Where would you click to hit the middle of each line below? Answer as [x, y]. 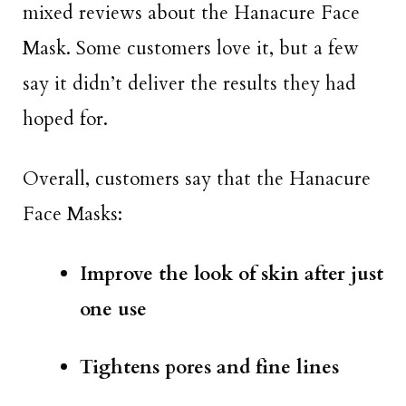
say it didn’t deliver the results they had [189, 83]
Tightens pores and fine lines [209, 368]
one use [113, 310]
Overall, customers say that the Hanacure [197, 179]
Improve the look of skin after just [232, 275]
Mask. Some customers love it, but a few [191, 48]
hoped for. [65, 119]
